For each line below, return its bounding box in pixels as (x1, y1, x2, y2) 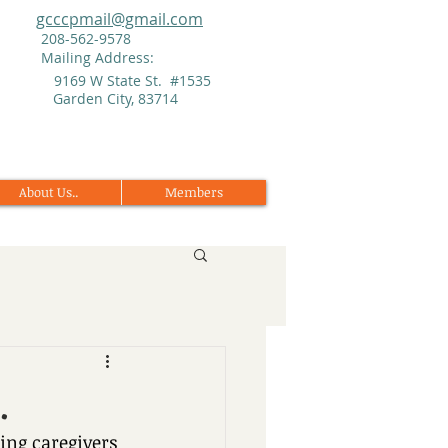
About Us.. (19, 183, 78, 201)
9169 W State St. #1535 (54, 71, 211, 90)
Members (165, 183, 223, 201)
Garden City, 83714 (53, 89, 178, 108)
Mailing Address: (41, 48, 154, 67)
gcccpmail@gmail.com (36, 8, 203, 30)
